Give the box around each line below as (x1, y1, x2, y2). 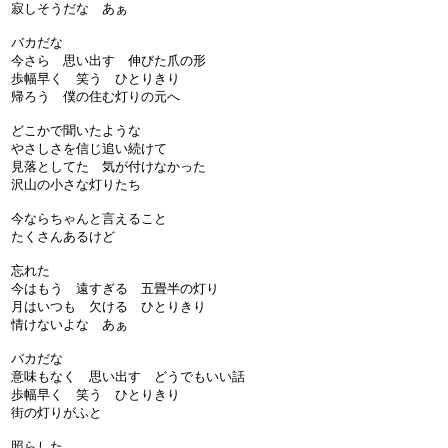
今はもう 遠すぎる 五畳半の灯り (11, 281, 220, 297)
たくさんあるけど (11, 229, 116, 245)
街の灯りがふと (11, 405, 103, 421)
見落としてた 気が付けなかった (11, 159, 207, 175)
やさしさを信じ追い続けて (11, 141, 168, 157)
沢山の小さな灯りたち (11, 177, 142, 193)
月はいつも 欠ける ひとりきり (11, 299, 207, 315)
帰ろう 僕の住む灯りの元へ (11, 89, 181, 105)
